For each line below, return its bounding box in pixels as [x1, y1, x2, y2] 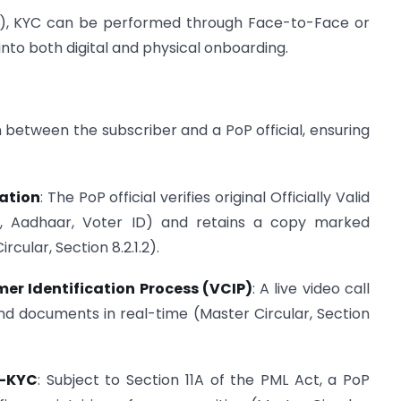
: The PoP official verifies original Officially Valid [39, 186, 371, 208]
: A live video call [252, 278, 371, 300]
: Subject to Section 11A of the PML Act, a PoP [38, 370, 371, 391]
